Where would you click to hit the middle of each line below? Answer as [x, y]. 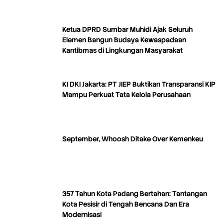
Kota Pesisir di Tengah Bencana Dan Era [126, 204]
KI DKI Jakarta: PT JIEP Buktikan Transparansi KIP [139, 84]
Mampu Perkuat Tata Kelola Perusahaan [126, 95]
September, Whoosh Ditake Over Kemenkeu [133, 139]
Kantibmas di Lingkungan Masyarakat [122, 51]
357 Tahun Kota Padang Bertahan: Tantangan [135, 194]
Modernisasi [82, 215]
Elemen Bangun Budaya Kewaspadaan [124, 40]
